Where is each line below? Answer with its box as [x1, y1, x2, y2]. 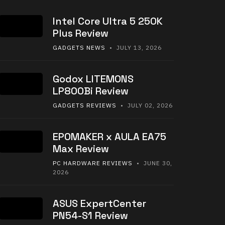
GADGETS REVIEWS [53, 101, 117, 109]
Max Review [53, 142, 109, 156]
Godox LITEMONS [53, 72, 134, 86]
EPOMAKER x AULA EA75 [53, 130, 166, 144]
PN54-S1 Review [53, 209, 128, 222]
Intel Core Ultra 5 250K [53, 15, 163, 28]
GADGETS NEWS [53, 44, 105, 52]
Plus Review [53, 27, 108, 40]
